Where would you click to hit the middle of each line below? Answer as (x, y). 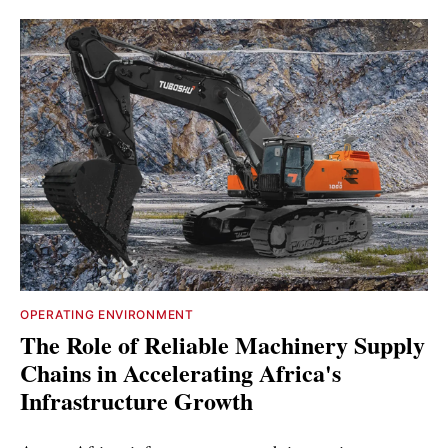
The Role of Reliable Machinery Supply (222, 345)
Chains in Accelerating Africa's (180, 373)
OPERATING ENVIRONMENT (107, 315)
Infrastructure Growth (136, 401)
